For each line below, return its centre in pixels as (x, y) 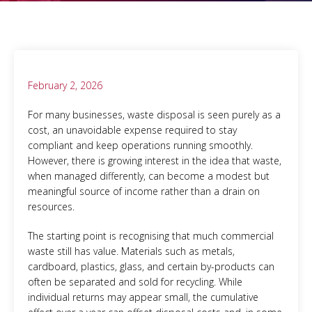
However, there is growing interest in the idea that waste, (155, 161)
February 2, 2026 (65, 85)
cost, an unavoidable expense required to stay (132, 130)
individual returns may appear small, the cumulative (143, 297)
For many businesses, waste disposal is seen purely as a (154, 115)
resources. (51, 206)
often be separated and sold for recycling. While (135, 282)
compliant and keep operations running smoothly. (140, 145)
